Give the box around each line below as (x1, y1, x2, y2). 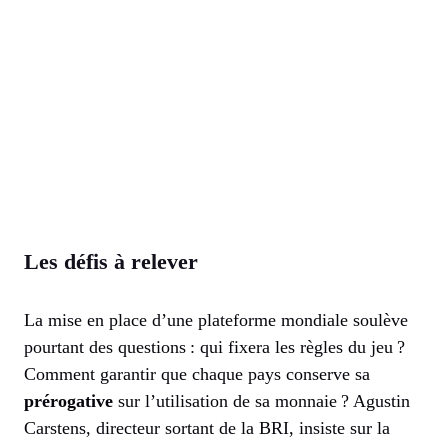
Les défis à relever (24, 249, 198, 275)
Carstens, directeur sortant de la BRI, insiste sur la (24, 418, 390, 439)
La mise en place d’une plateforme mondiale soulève (24, 310, 408, 331)
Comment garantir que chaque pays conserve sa (24, 364, 370, 385)
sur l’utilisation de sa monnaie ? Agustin (113, 391, 410, 412)
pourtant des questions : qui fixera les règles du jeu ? (24, 337, 405, 358)
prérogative (24, 391, 113, 412)
